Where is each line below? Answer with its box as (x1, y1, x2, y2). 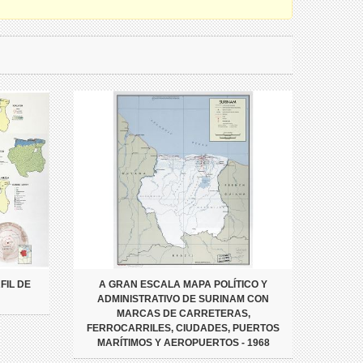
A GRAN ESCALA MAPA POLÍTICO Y (99, 279, 267, 291)
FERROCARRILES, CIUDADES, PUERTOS (87, 322, 280, 335)
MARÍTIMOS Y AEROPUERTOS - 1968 (96, 337, 270, 349)
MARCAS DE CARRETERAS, (116, 308, 250, 320)
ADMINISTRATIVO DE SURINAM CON (97, 293, 269, 305)
